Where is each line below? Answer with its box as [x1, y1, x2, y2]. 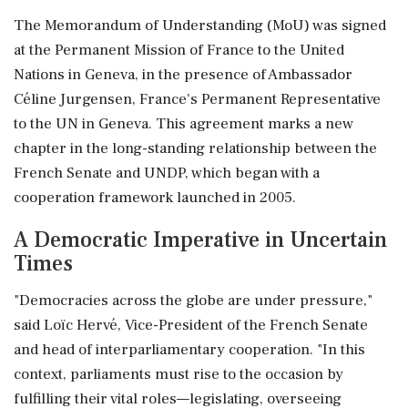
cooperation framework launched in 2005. [14, 187, 296, 208]
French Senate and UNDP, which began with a [14, 162, 320, 183]
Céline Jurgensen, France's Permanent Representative [14, 88, 381, 109]
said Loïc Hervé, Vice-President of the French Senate [14, 314, 368, 335]
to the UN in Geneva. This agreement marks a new [14, 113, 353, 134]
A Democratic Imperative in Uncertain [14, 225, 387, 254]
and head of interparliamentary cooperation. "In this [14, 339, 365, 360]
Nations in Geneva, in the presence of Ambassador [14, 64, 352, 85]
